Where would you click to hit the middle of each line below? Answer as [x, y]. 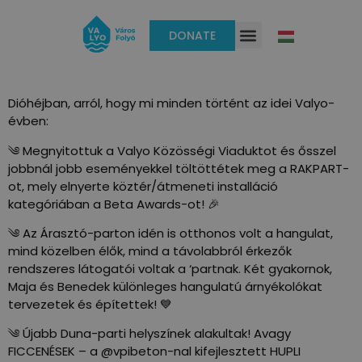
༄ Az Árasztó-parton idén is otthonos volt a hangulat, [170, 234]
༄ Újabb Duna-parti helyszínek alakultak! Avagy [149, 334]
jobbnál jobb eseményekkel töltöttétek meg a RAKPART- [179, 168]
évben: [28, 121]
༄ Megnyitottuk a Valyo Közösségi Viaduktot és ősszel [172, 150]
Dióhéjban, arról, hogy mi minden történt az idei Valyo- [171, 103]
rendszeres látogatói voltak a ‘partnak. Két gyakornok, [170, 269]
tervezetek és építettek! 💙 [90, 305]
